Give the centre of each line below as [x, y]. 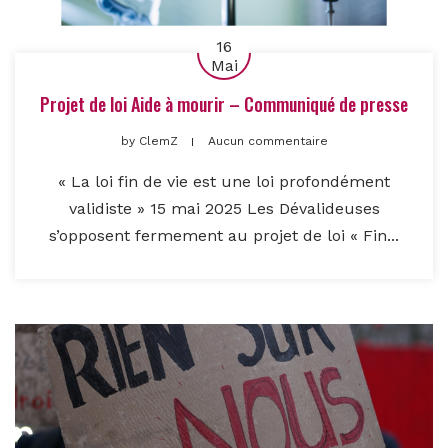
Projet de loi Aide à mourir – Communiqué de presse [224, 104]
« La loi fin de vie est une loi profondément [224, 182]
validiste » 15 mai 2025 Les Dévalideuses [224, 209]
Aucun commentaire [267, 141]
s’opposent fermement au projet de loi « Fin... [224, 236]
